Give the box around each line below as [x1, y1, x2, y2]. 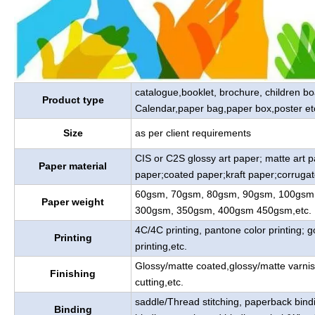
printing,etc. [135, 240, 187, 252]
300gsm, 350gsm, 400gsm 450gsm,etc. [135, 204, 311, 216]
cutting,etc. [135, 276, 184, 288]
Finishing [50, 267, 96, 279]
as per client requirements [135, 127, 251, 139]
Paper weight [41, 195, 104, 207]
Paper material [39, 160, 107, 172]
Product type [41, 94, 104, 105]
